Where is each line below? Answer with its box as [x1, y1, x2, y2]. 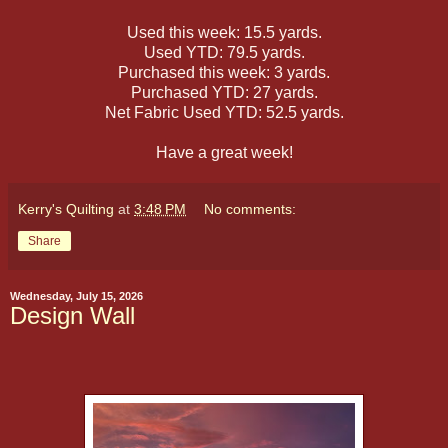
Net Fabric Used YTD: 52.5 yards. [104, 104, 344, 122]
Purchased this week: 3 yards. [118, 64, 330, 82]
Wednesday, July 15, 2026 [10, 290, 143, 303]
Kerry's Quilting [18, 201, 114, 218]
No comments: [204, 201, 297, 218]
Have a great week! [155, 144, 293, 162]
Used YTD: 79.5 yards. [143, 44, 305, 62]
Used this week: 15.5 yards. [126, 24, 322, 42]
